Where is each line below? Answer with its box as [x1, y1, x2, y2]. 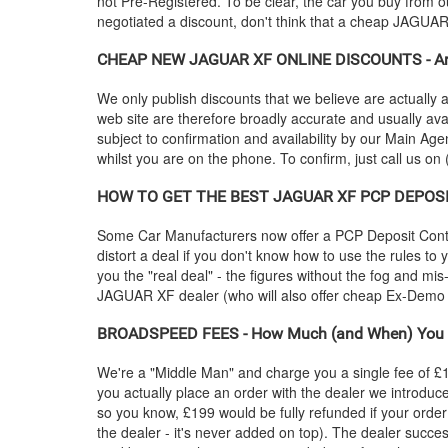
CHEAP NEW [97, 50, 189, 69]
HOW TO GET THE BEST [97, 187, 273, 206]
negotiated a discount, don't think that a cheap [97, 11, 393, 31]
